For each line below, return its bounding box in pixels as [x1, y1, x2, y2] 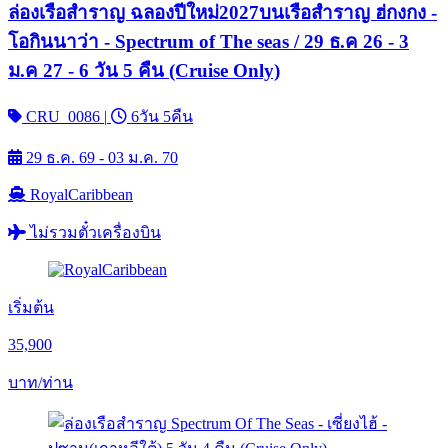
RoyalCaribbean [30, 185, 133, 203]
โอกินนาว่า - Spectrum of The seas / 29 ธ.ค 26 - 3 [8, 31, 409, 53]
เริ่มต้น [8, 298, 54, 316]
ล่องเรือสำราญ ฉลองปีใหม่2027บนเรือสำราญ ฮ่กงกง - [8, 2, 437, 24]
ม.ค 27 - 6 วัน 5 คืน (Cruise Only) [8, 60, 280, 82]
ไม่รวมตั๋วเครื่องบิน [30, 223, 161, 241]
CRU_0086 [26, 107, 100, 125]
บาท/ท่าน [8, 373, 73, 391]
